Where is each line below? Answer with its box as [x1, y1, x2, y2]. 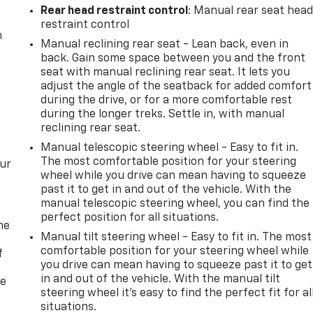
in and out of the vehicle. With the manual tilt [41, 274, 281, 286]
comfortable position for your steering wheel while [41, 246, 310, 258]
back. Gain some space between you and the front [41, 53, 306, 65]
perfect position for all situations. [41, 212, 219, 224]
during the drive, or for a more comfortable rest [41, 95, 293, 107]
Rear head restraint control [41, 6, 189, 17]
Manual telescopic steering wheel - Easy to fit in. [41, 143, 299, 154]
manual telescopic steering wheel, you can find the [41, 198, 310, 210]
